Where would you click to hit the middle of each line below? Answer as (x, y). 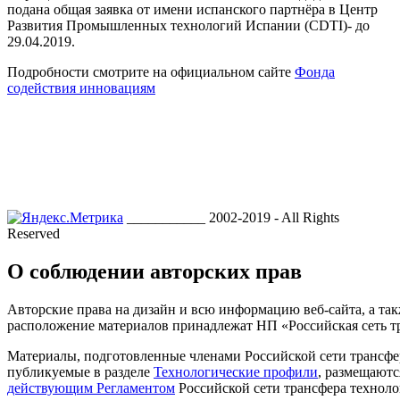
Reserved (33, 233)
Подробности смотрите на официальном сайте (151, 71)
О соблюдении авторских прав (154, 271)
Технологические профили (236, 371)
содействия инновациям (81, 87)
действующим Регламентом (91, 387)
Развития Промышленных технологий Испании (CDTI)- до (188, 25)
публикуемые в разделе (80, 371)
